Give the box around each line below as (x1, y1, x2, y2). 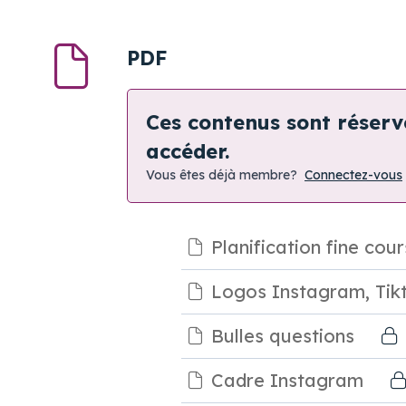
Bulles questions (211, 324, 354, 348)
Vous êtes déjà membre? (146, 167, 297, 184)
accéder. (146, 139, 229, 165)
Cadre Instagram (211, 369, 363, 392)
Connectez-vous (304, 167, 402, 184)
